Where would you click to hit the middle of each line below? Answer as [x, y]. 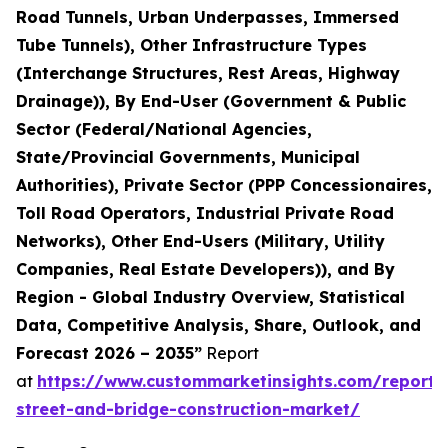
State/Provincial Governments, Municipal [188, 156]
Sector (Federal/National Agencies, [164, 128]
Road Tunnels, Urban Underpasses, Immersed [207, 16]
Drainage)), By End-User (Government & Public [211, 100]
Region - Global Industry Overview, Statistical [210, 296]
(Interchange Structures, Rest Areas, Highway [208, 72]
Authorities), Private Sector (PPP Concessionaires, [224, 184]
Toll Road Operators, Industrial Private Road [205, 212]
